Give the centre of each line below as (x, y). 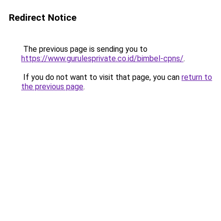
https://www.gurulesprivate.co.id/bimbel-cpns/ (102, 58)
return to (197, 77)
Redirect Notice (43, 18)
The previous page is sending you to (84, 49)
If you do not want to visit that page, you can (101, 77)
